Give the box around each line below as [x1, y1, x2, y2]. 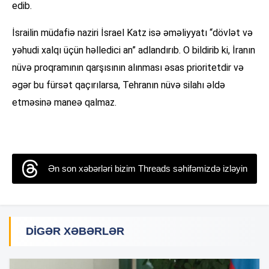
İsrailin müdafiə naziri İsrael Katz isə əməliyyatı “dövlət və [12, 27, 253, 39]
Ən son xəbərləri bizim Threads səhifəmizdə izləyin [48, 163, 247, 174]
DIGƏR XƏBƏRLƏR [26, 225, 124, 238]
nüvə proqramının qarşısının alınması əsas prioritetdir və [12, 62, 244, 74]
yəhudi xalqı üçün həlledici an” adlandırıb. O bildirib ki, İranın [12, 44, 255, 56]
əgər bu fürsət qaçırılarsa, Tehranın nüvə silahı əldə [12, 79, 225, 91]
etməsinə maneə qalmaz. [12, 97, 116, 109]
